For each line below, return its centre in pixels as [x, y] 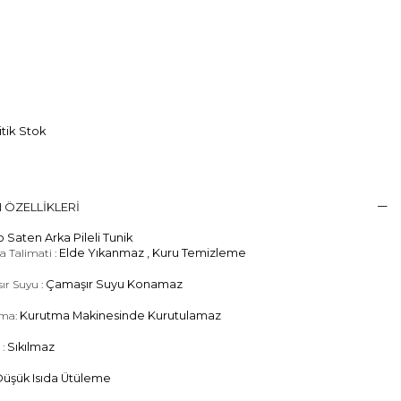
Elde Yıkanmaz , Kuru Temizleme [153, 253]
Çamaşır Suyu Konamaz [114, 285]
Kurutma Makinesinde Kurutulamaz [120, 316]
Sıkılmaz [31, 347]
